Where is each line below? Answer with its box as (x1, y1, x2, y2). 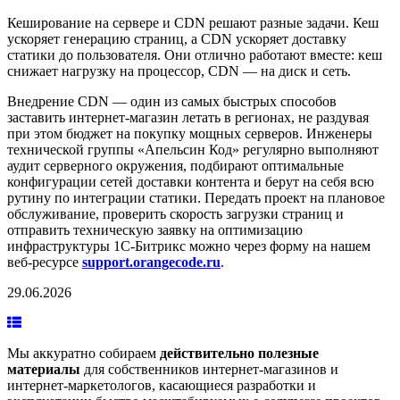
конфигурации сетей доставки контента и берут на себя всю (7, 173, 374, 189)
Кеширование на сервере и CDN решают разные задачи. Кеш (7, 14, 379, 30)
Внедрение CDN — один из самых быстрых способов (7, 93, 337, 109)
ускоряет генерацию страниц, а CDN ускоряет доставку (7, 30, 346, 46)
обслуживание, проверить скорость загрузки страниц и (7, 205, 344, 221)
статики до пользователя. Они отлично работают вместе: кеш (7, 46, 382, 62)
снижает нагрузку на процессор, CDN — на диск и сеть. (7, 62, 351, 79)
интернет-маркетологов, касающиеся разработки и (7, 377, 316, 393)
